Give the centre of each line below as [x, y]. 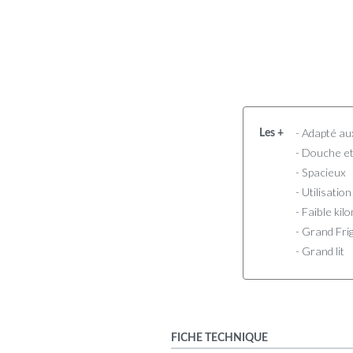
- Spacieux [320, 172]
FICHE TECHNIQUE [219, 337]
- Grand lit [320, 251]
